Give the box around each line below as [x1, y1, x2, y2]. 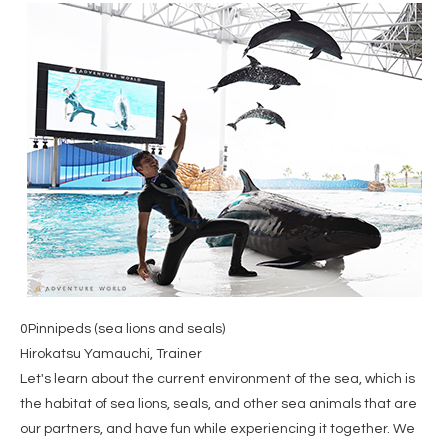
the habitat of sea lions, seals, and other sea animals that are [20, 396, 417, 411]
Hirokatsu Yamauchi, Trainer [20, 346, 202, 361]
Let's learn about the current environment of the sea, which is [20, 371, 415, 386]
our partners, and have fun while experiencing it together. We [20, 421, 415, 436]
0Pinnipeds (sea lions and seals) [20, 321, 225, 336]
